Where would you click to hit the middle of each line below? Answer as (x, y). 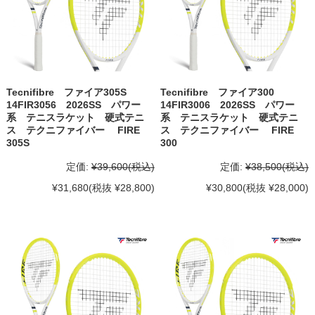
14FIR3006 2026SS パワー (228, 105)
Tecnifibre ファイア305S (71, 92)
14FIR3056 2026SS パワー (73, 105)
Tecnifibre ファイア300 (223, 92)
